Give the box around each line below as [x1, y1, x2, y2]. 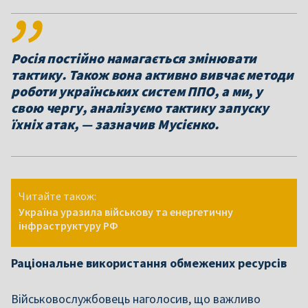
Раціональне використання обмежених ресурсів [11, 255, 287, 271]
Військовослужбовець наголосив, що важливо [11, 291, 261, 307]
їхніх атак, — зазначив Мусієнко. [11, 115, 219, 133]
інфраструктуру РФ [19, 219, 118, 232]
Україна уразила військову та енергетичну [19, 205, 233, 219]
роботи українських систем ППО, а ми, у [11, 82, 263, 100]
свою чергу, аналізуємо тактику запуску [11, 99, 269, 116]
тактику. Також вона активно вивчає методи [11, 66, 294, 83]
